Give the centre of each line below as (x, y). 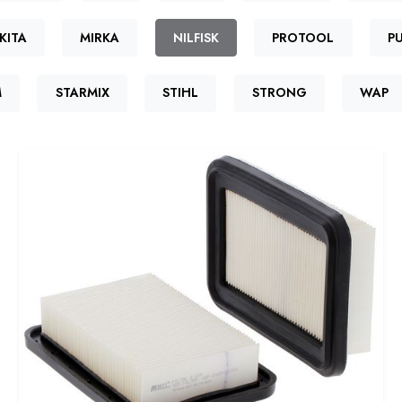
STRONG (279, 93)
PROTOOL (303, 37)
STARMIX (82, 93)
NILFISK (196, 37)
